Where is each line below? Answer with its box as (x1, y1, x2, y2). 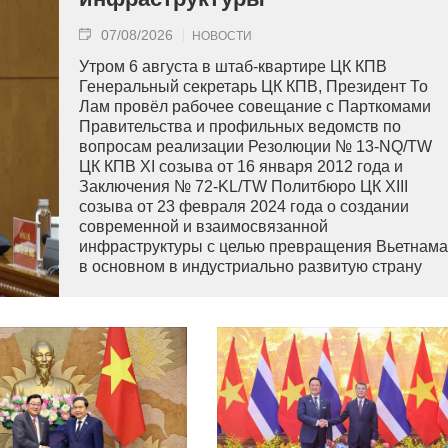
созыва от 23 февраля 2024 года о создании (79, 198, 409, 215)
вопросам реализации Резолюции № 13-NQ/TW (79, 138, 432, 155)
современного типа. (79, 278, 227, 295)
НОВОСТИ (192, 29, 252, 43)
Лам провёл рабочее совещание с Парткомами (79, 98, 431, 115)
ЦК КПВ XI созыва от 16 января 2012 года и (79, 158, 403, 175)
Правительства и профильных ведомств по (79, 118, 401, 135)
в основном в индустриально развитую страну (79, 258, 422, 275)
